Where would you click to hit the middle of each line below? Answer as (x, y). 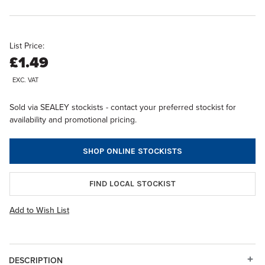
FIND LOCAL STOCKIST (132, 183)
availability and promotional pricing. (73, 119)
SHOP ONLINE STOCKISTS (132, 151)
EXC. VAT (25, 80)
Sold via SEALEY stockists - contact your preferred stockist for (123, 107)
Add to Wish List (39, 210)
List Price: (27, 46)
